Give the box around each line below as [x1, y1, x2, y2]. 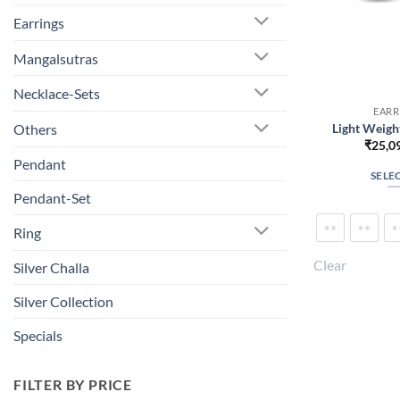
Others [13, 121, 57, 138]
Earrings [13, 13, 64, 31]
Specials [13, 326, 62, 344]
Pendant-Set [13, 189, 91, 207]
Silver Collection [13, 292, 113, 310]
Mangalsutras [13, 49, 98, 67]
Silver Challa [13, 258, 89, 276]
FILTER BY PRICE [13, 375, 132, 393]
